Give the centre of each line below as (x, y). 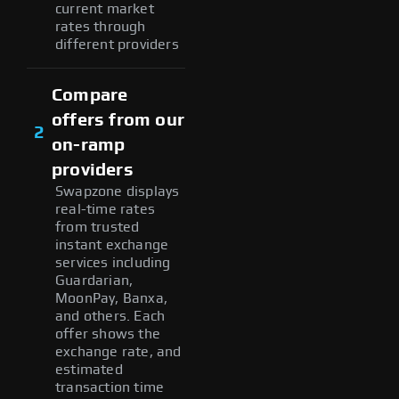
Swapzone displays (118, 191)
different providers (117, 44)
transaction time (110, 387)
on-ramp (89, 145)
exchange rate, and (118, 351)
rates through (101, 26)
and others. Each (110, 316)
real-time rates (105, 209)
